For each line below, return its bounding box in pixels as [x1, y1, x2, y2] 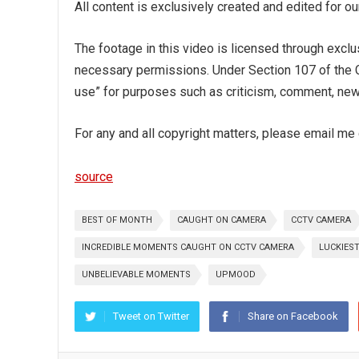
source [75, 169, 113, 184]
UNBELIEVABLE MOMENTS [82, 269, 191, 280]
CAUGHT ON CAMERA [177, 215, 266, 225]
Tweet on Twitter [113, 310, 189, 322]
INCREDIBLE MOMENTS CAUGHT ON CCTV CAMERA [82, 242, 294, 252]
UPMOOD [216, 269, 256, 280]
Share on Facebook [248, 310, 338, 322]
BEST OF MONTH [82, 215, 152, 225]
